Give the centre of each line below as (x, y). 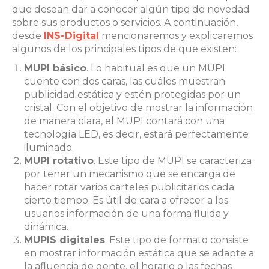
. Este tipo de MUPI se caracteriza (173, 160)
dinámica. (46, 226)
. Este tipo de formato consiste (177, 240)
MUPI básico (55, 68)
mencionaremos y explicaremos (176, 35)
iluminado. (50, 147)
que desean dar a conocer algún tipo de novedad (131, 9)
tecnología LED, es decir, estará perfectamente (136, 134)
